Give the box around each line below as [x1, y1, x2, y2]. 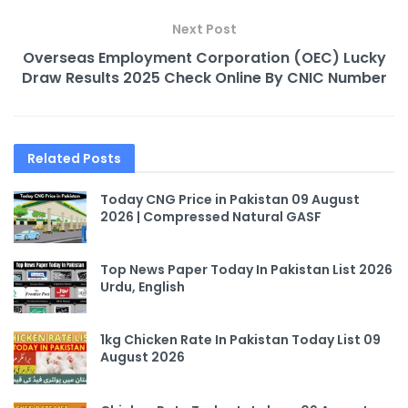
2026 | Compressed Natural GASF [100, 208, 321, 227]
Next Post [171, 20, 237, 39]
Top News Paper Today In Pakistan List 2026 [100, 260, 393, 280]
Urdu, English [100, 278, 185, 297]
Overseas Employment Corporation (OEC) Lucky [22, 47, 386, 69]
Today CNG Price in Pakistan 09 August [100, 190, 360, 209]
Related [27, 149, 80, 168]
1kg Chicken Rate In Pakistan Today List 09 [100, 331, 381, 350]
